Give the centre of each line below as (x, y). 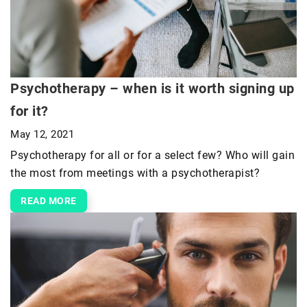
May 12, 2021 (42, 135)
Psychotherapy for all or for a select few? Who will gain (152, 156)
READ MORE (49, 201)
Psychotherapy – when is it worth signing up (152, 89)
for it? (29, 111)
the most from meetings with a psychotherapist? (135, 173)
